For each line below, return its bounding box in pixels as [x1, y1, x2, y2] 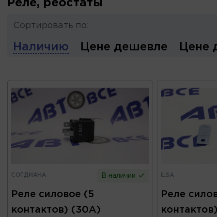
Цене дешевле [80, 42, 168, 52]
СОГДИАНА [11, 172, 46, 178]
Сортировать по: [13, 22, 89, 30]
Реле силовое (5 [11, 189, 94, 199]
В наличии [101, 172, 138, 179]
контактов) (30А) [11, 205, 101, 214]
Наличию [13, 42, 69, 52]
